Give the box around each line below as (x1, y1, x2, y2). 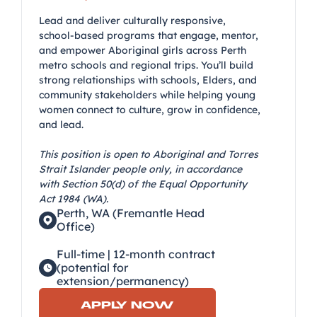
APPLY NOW (81, 297, 174, 313)
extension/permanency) (57, 274, 189, 288)
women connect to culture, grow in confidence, (39, 103, 260, 116)
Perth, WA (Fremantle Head (57, 206, 204, 220)
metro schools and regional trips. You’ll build (39, 59, 253, 71)
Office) (57, 219, 95, 234)
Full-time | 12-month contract (57, 247, 215, 261)
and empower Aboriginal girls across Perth (39, 44, 246, 57)
